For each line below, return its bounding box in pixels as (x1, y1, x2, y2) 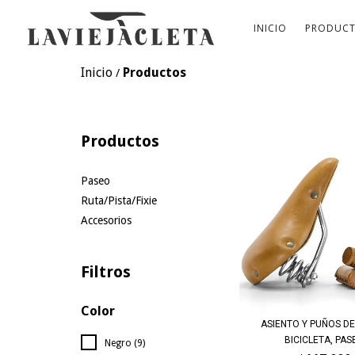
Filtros (81, 262, 131, 282)
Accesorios (81, 214, 132, 227)
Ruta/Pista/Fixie (81, 194, 157, 208)
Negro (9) (105, 338, 145, 349)
